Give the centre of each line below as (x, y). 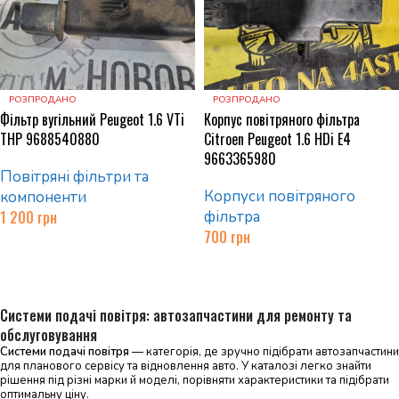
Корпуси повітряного (280, 196)
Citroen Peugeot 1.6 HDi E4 (277, 139)
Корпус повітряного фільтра (282, 119)
